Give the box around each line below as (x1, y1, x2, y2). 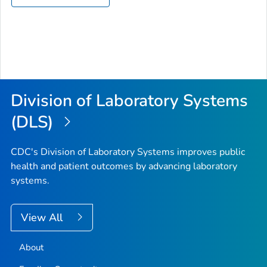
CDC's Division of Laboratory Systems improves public (11, 145, 245, 159)
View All (21, 210, 66, 225)
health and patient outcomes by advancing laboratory (11, 160, 237, 173)
